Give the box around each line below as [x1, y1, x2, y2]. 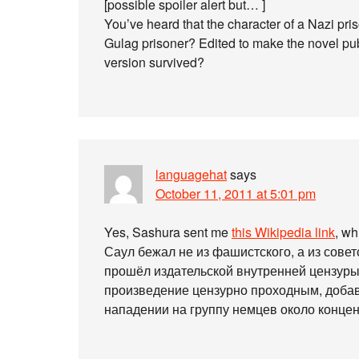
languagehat [155, 165, 227, 184]
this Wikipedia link [232, 223, 335, 241]
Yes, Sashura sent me [104, 223, 232, 241]
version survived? [104, 53, 204, 71]
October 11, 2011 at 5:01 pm [155, 184, 316, 203]
